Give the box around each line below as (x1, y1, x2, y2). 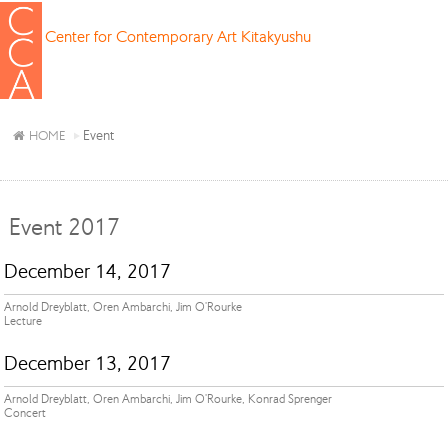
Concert (3, 406, 46, 421)
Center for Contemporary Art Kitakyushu (45, 26, 311, 46)
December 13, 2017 (3, 352, 171, 375)
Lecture (3, 314, 42, 329)
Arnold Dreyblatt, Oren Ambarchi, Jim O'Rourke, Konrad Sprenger (3, 392, 332, 407)
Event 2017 (8, 212, 120, 240)
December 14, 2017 (3, 260, 171, 283)
